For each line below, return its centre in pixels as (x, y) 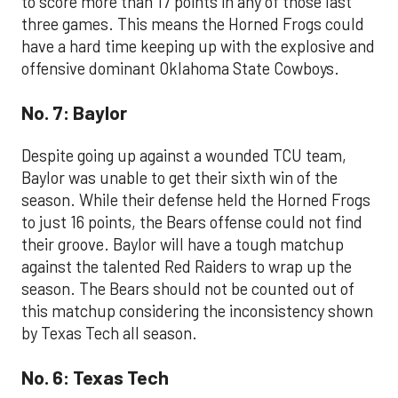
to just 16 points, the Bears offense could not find (192, 222)
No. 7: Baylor (74, 112)
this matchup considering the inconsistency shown (197, 310)
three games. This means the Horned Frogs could (193, 24)
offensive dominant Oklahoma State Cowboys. (180, 68)
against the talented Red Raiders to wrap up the (187, 266)
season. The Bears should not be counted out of (188, 288)
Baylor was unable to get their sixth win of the (179, 177)
